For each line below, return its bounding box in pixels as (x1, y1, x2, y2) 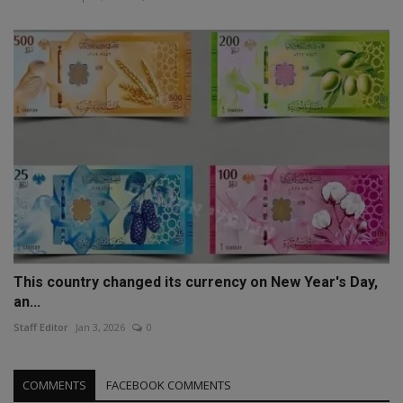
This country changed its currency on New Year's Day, (13, 273, 378, 291)
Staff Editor (13, 319, 68, 334)
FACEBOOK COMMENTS (106, 376, 231, 393)
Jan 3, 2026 (76, 319, 125, 334)
